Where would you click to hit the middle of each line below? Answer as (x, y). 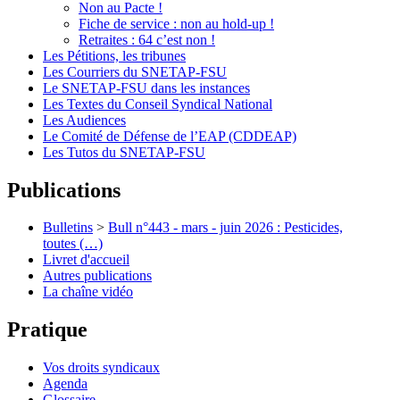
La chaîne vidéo (88, 292)
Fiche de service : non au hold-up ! (176, 23)
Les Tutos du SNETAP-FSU (124, 152)
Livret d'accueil (86, 260)
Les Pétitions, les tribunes (114, 55)
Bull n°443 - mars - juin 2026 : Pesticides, (225, 228)
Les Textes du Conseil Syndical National (158, 104)
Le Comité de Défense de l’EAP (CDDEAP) (170, 136)
